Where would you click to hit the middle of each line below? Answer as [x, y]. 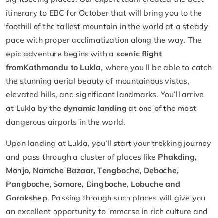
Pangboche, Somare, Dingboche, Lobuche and [93, 184]
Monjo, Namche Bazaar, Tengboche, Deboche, [92, 170]
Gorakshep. [27, 197]
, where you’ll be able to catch [156, 67]
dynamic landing [95, 108]
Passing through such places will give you [127, 197]
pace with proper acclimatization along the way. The [104, 40]
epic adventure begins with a [61, 53]
